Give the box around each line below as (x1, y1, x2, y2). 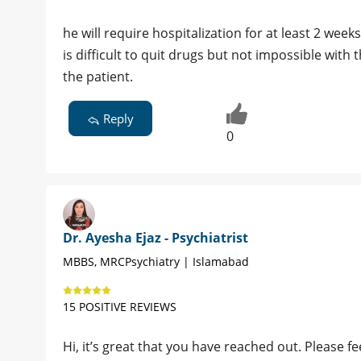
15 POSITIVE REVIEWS (63, 298, 176, 314)
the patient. (63, 68, 133, 86)
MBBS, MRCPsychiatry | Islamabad (63, 253, 249, 269)
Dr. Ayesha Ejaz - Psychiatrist (63, 228, 248, 247)
